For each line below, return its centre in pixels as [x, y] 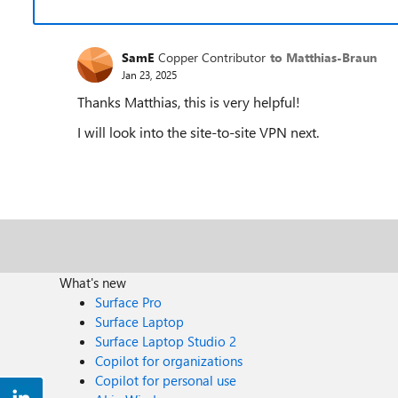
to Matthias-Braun [323, 57]
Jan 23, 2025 [149, 74]
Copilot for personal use [166, 380]
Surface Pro [129, 302]
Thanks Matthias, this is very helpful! [189, 102]
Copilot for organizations [169, 361]
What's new [93, 283]
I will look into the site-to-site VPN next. [198, 132]
